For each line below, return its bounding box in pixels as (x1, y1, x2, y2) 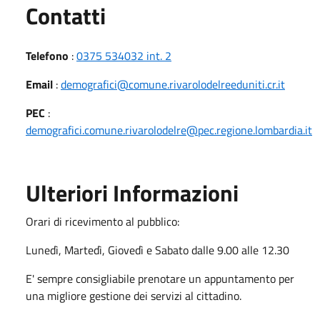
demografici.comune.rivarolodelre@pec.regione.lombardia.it (26, 121, 312, 139)
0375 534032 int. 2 (76, 46, 171, 64)
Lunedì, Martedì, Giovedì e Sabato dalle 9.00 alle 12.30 (26, 241, 289, 259)
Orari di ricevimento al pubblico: (26, 212, 179, 230)
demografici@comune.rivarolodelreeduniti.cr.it (61, 75, 285, 93)
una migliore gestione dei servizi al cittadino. (26, 286, 241, 304)
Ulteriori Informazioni (26, 175, 239, 210)
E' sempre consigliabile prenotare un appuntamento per (26, 269, 294, 287)
